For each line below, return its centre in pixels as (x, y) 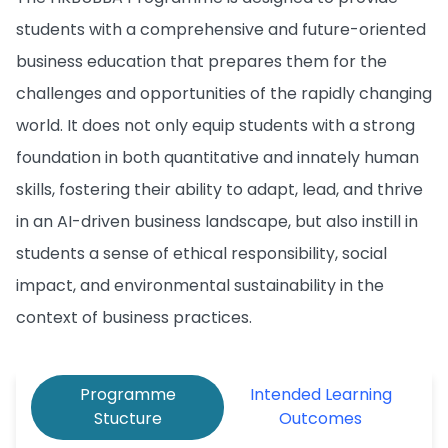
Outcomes (320, 418)
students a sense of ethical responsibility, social (201, 253)
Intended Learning (320, 394)
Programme (127, 394)
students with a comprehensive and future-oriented (221, 29)
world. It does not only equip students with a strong (215, 125)
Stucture (127, 418)
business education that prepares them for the (201, 61)
